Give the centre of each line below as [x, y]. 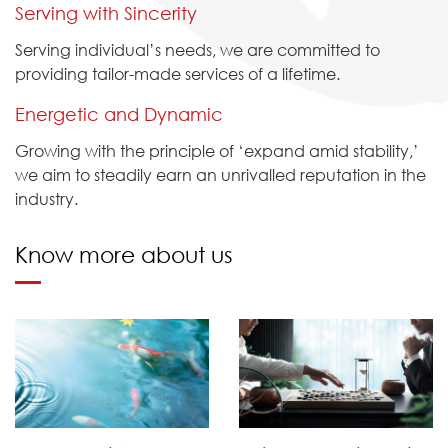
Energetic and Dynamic [119, 113]
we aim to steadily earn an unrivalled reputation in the [220, 174]
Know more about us [124, 254]
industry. [46, 198]
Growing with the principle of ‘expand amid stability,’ [217, 150]
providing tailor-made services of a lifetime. [177, 73]
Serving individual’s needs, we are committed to [197, 49]
